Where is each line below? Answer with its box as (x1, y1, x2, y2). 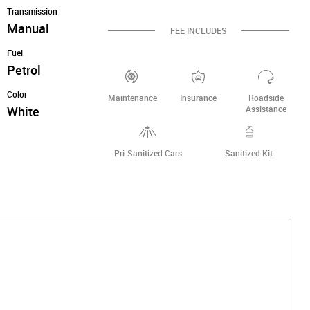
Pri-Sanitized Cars (113, 147, 182, 159)
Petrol (7, 62, 41, 79)
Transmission (7, 6, 57, 17)
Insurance (180, 92, 217, 104)
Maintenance (107, 92, 157, 104)
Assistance (245, 103, 286, 115)
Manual (7, 20, 49, 37)
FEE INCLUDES (170, 25, 227, 37)
